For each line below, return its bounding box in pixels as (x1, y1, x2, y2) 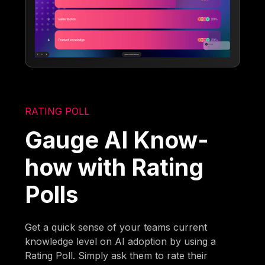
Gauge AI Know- (25, 126, 209, 154)
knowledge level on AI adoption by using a (25, 235, 216, 248)
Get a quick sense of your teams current (25, 221, 208, 234)
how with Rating (25, 153, 204, 182)
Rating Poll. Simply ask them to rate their (25, 250, 208, 262)
